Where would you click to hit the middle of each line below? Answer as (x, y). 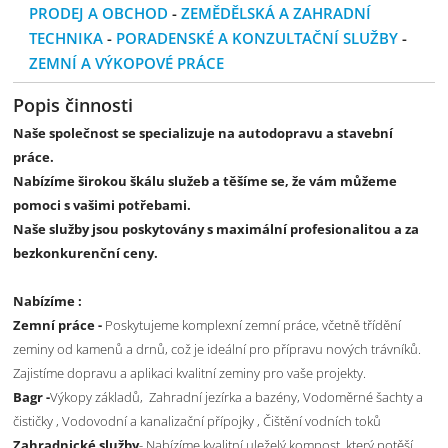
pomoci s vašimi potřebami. (102, 205)
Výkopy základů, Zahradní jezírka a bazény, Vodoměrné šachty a (237, 397)
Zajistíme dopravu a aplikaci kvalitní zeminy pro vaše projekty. (190, 373)
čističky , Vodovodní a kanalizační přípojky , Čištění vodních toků (197, 421)
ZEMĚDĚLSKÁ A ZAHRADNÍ (276, 13)
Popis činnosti (73, 105)
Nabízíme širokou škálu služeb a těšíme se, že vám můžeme (205, 181)
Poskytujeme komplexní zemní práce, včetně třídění (253, 325)
